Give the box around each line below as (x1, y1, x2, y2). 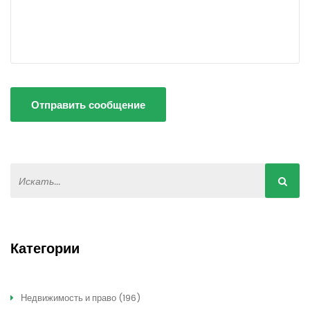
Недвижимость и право (19, 291, 118, 305)
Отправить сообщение (31, 97, 145, 113)
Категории (10, 239, 80, 257)
